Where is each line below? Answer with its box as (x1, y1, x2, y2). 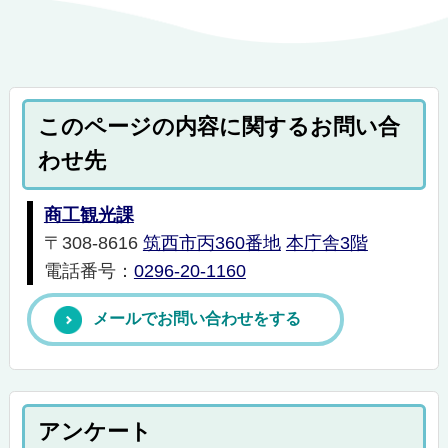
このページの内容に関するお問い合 (38, 114, 401, 140)
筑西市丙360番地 (142, 232, 281, 253)
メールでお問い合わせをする (92, 310, 301, 328)
